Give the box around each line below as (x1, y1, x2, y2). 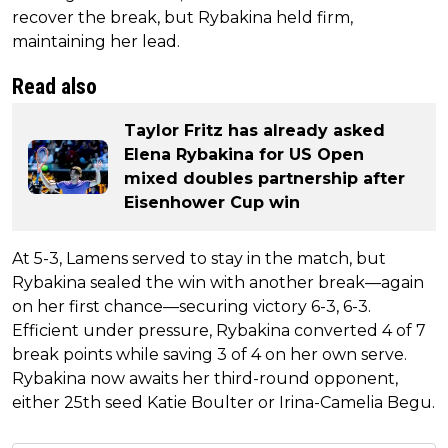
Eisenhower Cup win (124, 192, 300, 212)
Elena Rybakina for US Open (124, 144, 364, 164)
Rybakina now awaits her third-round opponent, (12, 368, 398, 388)
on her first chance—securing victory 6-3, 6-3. (12, 296, 371, 316)
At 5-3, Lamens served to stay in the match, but (12, 248, 386, 268)
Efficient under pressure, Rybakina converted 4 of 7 (12, 320, 426, 340)
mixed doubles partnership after (124, 168, 405, 188)
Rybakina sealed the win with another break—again (12, 272, 424, 292)
